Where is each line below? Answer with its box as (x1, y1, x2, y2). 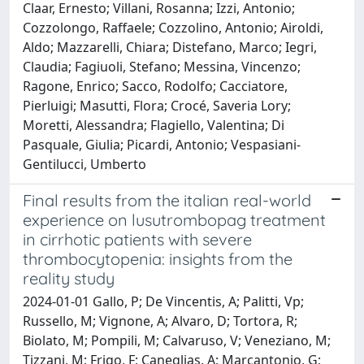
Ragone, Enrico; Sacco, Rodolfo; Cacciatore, (23, 76, 288, 95)
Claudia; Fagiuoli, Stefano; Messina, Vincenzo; (23, 57, 301, 76)
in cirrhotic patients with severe (23, 228, 252, 249)
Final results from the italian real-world (23, 189, 311, 210)
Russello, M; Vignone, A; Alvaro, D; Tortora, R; (23, 311, 297, 330)
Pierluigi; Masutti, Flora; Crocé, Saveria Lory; (23, 96, 291, 115)
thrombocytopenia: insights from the (23, 248, 292, 269)
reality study (23, 267, 115, 288)
